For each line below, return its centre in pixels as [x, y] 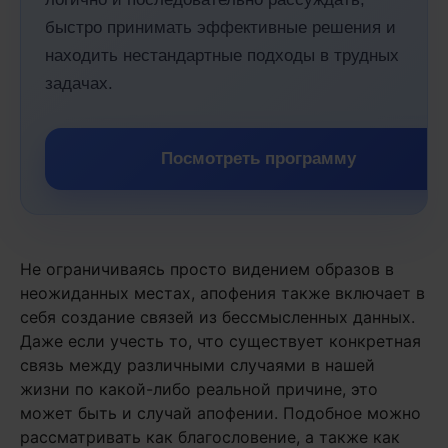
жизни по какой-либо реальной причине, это [199, 389]
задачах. [79, 84]
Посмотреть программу [258, 159]
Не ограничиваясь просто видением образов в [207, 269]
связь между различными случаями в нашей [197, 365]
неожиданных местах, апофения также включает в [222, 293]
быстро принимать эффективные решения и [220, 28]
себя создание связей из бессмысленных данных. [217, 317]
